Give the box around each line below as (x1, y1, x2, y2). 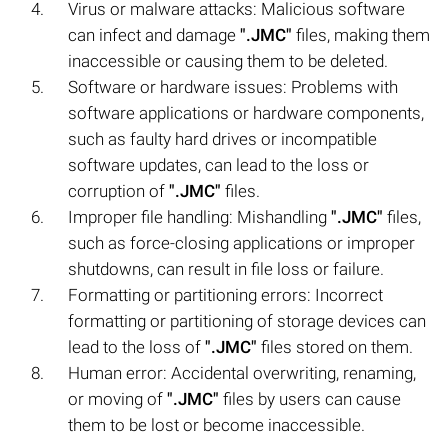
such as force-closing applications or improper (68, 232, 415, 253)
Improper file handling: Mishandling (68, 206, 331, 227)
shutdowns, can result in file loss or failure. (68, 258, 384, 279)
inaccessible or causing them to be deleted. (68, 50, 388, 71)
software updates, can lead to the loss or (68, 154, 369, 175)
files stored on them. (257, 336, 413, 357)
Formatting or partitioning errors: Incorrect (68, 284, 383, 305)
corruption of (68, 180, 169, 201)
